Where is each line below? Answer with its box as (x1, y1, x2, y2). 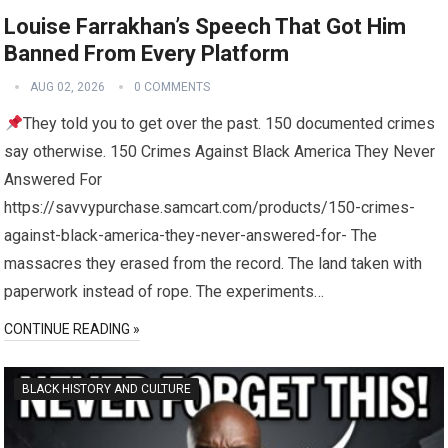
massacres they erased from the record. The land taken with (4, 254, 423, 274)
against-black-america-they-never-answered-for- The (4, 226, 378, 246)
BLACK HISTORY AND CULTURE (22, 382, 192, 397)
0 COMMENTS (134, 80, 211, 95)
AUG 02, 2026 (30, 80, 106, 95)
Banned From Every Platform (4, 41, 290, 67)
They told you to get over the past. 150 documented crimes (22, 114, 435, 134)
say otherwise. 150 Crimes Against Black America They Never (4, 142, 436, 162)
